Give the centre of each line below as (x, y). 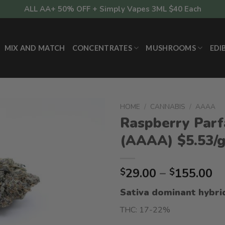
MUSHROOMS (171, 48)
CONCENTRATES (102, 48)
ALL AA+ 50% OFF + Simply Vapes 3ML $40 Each (113, 9)
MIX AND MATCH (35, 48)
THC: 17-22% (145, 210)
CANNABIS (168, 107)
